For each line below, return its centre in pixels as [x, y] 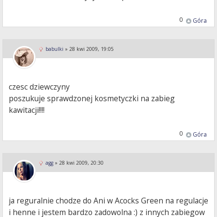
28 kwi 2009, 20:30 [81, 163]
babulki [54, 49]
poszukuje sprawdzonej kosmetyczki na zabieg [92, 99]
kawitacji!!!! [27, 110]
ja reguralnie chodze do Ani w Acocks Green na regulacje [109, 201]
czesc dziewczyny [39, 87]
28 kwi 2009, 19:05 [92, 49]
